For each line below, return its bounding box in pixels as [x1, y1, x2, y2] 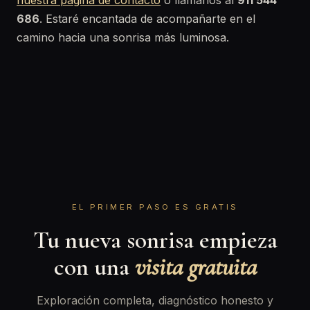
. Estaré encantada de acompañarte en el [39, 12, 255, 26]
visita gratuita [134, 252, 257, 282]
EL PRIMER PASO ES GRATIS [71, 202, 239, 212]
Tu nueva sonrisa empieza [33, 225, 277, 255]
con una [53, 252, 135, 282]
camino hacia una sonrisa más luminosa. [17, 30, 229, 44]
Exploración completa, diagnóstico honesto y [37, 293, 273, 307]
